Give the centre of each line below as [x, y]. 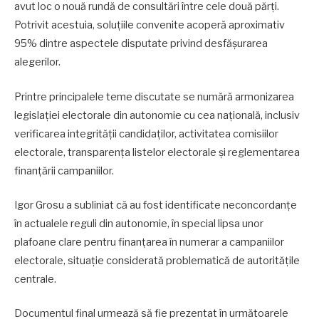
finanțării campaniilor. [64, 171]
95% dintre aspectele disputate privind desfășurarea [141, 44]
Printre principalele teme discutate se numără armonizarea [154, 96]
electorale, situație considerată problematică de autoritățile [157, 260]
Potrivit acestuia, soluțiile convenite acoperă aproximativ [150, 25]
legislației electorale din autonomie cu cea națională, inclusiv [157, 115]
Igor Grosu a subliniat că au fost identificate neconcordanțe [156, 205]
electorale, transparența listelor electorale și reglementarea [157, 152]
